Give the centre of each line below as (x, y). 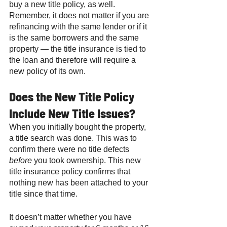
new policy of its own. (48, 71)
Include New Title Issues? (73, 113)
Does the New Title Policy (73, 96)
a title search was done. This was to (74, 138)
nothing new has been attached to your (80, 182)
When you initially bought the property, (79, 127)
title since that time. (44, 194)
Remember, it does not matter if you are (80, 15)
